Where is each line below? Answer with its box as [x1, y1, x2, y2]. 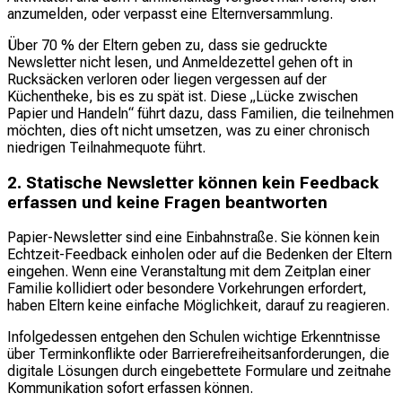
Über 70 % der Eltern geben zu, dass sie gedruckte [7, 36, 328, 54]
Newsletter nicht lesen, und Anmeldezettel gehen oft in [7, 53, 353, 71]
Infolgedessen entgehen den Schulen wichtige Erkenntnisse [7, 328, 380, 346]
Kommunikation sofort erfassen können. [7, 380, 253, 398]
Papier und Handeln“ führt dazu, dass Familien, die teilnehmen [7, 104, 394, 122]
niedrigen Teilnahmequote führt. [7, 138, 205, 156]
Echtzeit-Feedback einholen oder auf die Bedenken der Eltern [7, 246, 392, 264]
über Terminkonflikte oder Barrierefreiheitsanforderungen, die [7, 345, 389, 363]
